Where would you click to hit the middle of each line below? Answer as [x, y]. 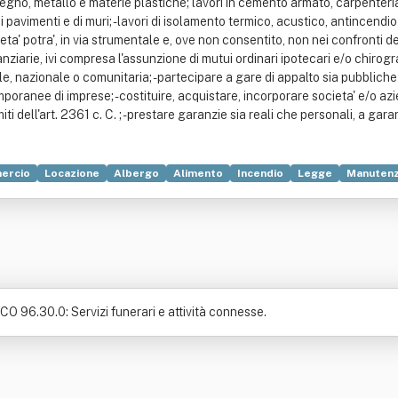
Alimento [198, 173]
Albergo [136, 173]
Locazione [72, 173]
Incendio [260, 173]
